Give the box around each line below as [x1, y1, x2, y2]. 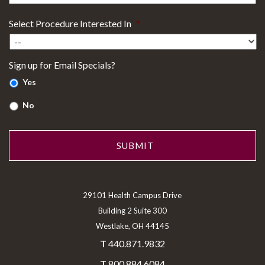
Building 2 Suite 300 [98, 206, 167, 216]
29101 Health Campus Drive [83, 190, 182, 201]
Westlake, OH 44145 [96, 221, 169, 231]
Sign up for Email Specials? [9, 59, 115, 71]
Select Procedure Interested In [9, 18, 131, 30]
